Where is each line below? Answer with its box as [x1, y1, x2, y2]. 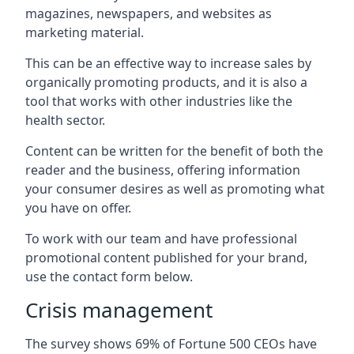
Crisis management [25, 296, 213, 324]
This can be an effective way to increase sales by [25, 55, 311, 72]
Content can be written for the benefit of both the [25, 142, 323, 160]
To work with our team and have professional [25, 230, 297, 247]
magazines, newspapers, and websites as [25, 5, 272, 22]
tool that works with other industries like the [25, 92, 292, 110]
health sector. [25, 111, 105, 129]
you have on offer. [25, 199, 131, 217]
